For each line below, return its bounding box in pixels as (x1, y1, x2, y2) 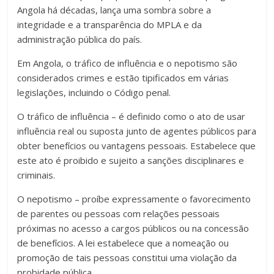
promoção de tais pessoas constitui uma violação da (17, 251, 237, 264)
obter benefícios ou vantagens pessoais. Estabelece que (17, 139, 256, 152)
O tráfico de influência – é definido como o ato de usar (17, 110, 246, 123)
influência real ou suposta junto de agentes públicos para (17, 125, 257, 138)
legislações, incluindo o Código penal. (17, 86, 171, 99)
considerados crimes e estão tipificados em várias (17, 72, 229, 84)
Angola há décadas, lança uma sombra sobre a (17, 4, 212, 17)
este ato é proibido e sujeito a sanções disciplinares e (17, 154, 245, 167)
